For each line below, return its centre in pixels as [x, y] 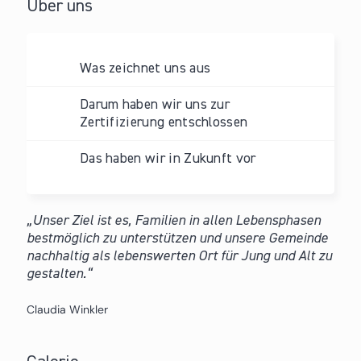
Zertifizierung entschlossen [164, 122]
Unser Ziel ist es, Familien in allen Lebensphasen [176, 220]
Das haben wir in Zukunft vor [168, 158]
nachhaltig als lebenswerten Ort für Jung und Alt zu [179, 256]
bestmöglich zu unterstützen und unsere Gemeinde [177, 238]
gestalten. [56, 274]
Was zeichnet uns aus [145, 68]
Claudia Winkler [67, 309]
